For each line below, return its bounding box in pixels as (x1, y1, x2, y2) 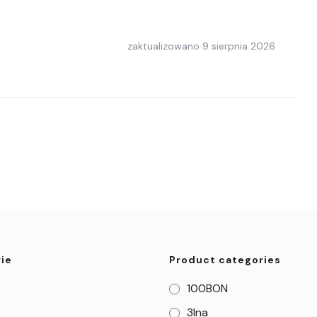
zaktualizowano (127, 40, 202, 52)
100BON (187, 281, 229, 296)
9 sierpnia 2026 (202, 40, 275, 52)
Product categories (169, 253, 282, 266)
